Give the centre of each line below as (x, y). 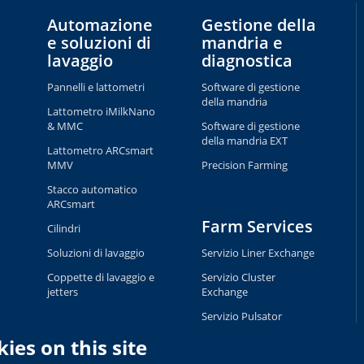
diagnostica (247, 61)
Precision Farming (245, 165)
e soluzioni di (100, 43)
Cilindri (64, 228)
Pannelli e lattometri (96, 87)
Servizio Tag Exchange (255, 355)
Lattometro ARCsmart (101, 150)
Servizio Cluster (239, 277)
